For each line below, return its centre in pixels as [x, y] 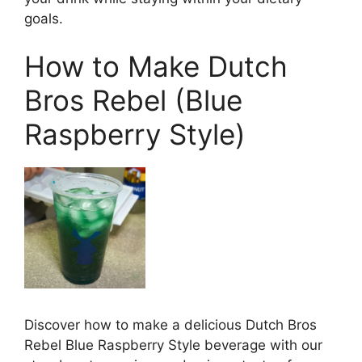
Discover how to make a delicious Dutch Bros [170, 324]
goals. [44, 18]
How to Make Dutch [156, 67]
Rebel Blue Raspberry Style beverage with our [173, 345]
